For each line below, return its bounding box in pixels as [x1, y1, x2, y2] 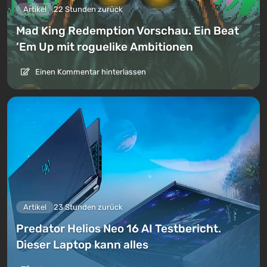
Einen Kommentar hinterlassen [33, 67, 146, 77]
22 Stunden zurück [54, 5, 123, 14]
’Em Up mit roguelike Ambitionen [16, 40, 193, 54]
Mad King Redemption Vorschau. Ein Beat [16, 24, 239, 38]
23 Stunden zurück [54, 202, 123, 212]
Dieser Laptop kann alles [16, 237, 148, 252]
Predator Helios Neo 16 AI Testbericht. [16, 221, 221, 235]
